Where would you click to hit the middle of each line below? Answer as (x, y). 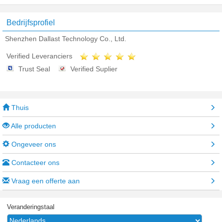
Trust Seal (34, 69)
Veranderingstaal (30, 207)
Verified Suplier (94, 69)
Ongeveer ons (33, 144)
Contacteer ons (34, 163)
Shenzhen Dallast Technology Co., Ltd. (66, 39)
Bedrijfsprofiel (31, 23)
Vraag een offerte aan (45, 181)
